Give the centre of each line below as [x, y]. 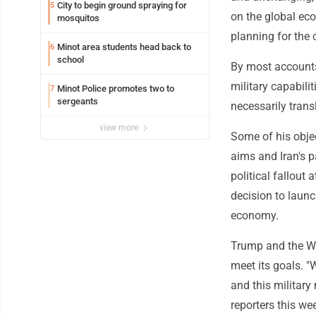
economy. [255, 216]
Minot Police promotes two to [116, 89]
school [71, 60]
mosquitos [78, 18]
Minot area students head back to [124, 47]
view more [120, 128]
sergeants [78, 102]
